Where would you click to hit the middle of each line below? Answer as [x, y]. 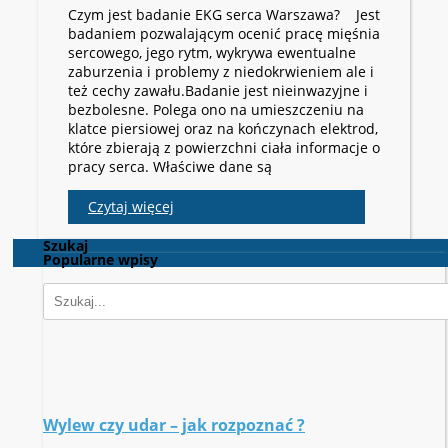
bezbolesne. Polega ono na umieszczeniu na [216, 110]
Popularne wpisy [100, 260]
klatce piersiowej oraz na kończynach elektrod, [223, 129]
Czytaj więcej [131, 207]
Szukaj [65, 246]
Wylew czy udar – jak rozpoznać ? [174, 424]
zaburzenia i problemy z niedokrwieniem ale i [221, 72]
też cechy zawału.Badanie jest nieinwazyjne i [218, 91]
